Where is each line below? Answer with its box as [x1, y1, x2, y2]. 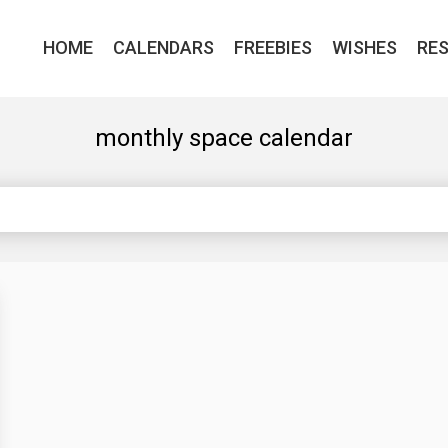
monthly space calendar [95, 124, 353, 152]
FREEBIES [234, 37, 312, 58]
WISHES [332, 37, 397, 58]
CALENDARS [113, 37, 214, 58]
